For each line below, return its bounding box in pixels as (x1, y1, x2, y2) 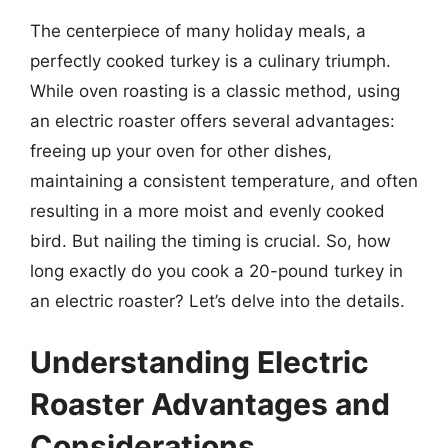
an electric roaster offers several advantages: (30, 110, 395, 131)
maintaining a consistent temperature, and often (30, 170, 418, 191)
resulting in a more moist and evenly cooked (30, 200, 385, 221)
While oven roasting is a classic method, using (30, 80, 400, 101)
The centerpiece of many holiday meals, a (30, 20, 366, 41)
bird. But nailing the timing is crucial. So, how (30, 230, 391, 251)
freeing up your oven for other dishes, (30, 140, 332, 161)
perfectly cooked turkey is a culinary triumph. (30, 50, 391, 71)
